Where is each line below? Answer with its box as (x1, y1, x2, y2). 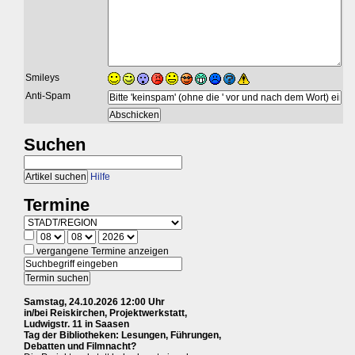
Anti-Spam (25, 90, 71, 101)
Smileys (25, 72, 59, 83)
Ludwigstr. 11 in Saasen (24, 319, 129, 330)
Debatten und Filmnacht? (24, 341, 136, 352)
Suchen (24, 135, 86, 155)
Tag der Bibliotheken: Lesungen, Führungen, (24, 330, 221, 341)
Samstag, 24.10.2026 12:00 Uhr (24, 296, 165, 307)
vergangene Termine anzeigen (34, 246, 169, 257)
